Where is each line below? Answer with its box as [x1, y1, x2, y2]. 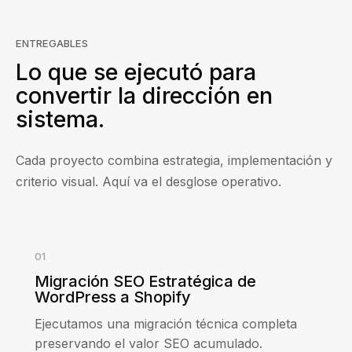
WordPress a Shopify [35, 288, 191, 307]
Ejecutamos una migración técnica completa [35, 316, 297, 332]
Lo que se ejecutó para [16, 58, 256, 86]
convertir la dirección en [16, 82, 273, 110]
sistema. [16, 105, 104, 134]
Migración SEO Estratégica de [35, 272, 256, 291]
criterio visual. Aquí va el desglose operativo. [16, 174, 281, 190]
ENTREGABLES [16, 37, 88, 50]
